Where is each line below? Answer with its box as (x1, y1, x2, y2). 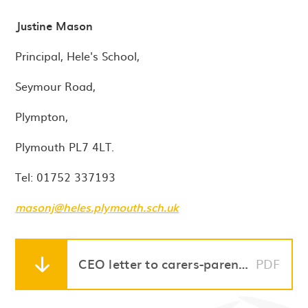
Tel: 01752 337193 (15, 168, 116, 185)
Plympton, (15, 107, 72, 124)
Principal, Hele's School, (15, 47, 140, 64)
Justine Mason (15, 16, 93, 34)
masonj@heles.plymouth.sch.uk (15, 198, 179, 215)
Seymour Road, (15, 77, 96, 94)
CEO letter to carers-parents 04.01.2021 (239, 254, 249, 274)
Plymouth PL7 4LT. (15, 137, 115, 155)
